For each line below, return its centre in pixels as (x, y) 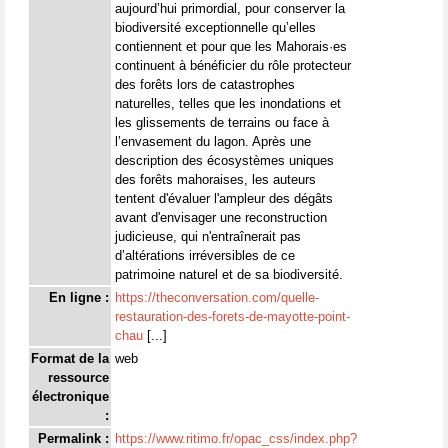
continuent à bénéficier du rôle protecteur (233, 65)
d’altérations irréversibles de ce (205, 255)
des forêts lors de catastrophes (205, 84)
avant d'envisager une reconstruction (221, 217)
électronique (70, 396)
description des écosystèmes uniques (224, 160)
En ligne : (79, 297)
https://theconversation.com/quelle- (217, 297)
